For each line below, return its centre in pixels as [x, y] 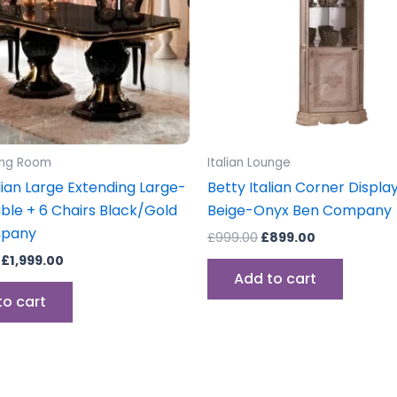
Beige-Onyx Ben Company [300, 211]
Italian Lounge [249, 163]
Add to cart [275, 279]
